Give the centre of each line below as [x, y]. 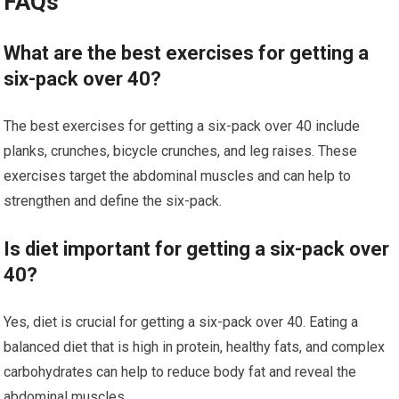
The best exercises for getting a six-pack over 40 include [182, 126]
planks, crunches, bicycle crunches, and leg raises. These [181, 151]
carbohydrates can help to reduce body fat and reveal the [180, 372]
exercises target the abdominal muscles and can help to [178, 176]
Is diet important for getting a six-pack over [197, 249]
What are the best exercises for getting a [187, 53]
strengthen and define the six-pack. [113, 201]
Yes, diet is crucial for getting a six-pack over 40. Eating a [181, 322]
